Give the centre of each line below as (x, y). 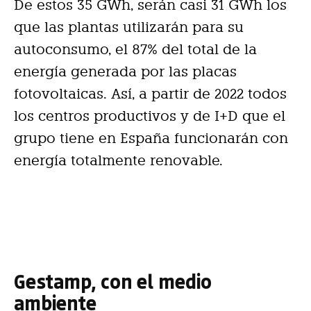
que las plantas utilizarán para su (129, 27)
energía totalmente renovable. (118, 160)
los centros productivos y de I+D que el (150, 116)
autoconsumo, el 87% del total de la (135, 49)
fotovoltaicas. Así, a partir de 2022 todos (150, 93)
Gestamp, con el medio (113, 280)
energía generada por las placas (125, 71)
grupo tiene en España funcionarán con (151, 138)
